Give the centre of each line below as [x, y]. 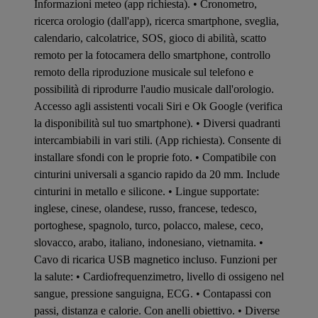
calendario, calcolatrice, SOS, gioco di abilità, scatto [150, 38]
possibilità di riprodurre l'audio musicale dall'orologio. [154, 89]
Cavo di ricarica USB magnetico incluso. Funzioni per [155, 259]
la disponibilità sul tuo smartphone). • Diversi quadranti [157, 123]
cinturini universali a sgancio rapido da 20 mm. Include [157, 174]
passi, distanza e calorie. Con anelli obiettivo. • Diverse [157, 310]
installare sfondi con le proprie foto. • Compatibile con [155, 157]
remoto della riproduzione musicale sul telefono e [144, 72]
